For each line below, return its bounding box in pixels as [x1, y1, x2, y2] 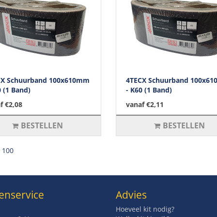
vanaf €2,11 [126, 99, 164, 109]
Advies [116, 187, 147, 201]
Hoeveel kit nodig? [116, 204, 174, 214]
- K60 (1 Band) [126, 85, 172, 94]
